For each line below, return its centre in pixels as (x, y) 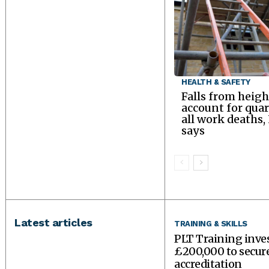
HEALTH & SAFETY (216, 82)
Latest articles (53, 223)
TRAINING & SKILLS (211, 224)
